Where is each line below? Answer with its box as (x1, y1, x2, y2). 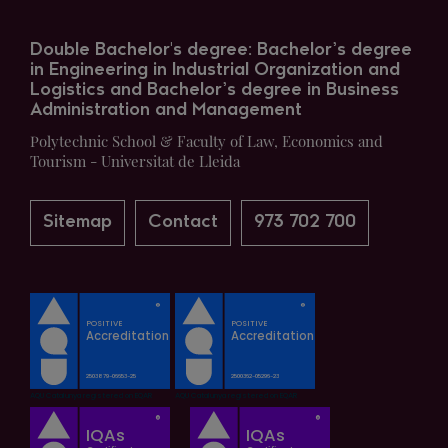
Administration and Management (30, 102, 302, 119)
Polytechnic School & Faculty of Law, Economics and (30, 131, 383, 151)
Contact (148, 214, 218, 231)
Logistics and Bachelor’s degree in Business (30, 82, 399, 99)
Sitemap (43, 214, 112, 231)
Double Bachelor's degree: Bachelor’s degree (30, 42, 412, 59)
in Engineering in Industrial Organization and (30, 62, 400, 79)
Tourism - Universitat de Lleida (30, 151, 240, 171)
